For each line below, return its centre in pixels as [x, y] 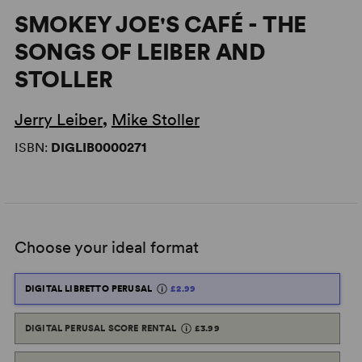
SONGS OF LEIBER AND [140, 52]
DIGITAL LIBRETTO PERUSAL [88, 288]
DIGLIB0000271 [98, 147]
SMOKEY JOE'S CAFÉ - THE [160, 24]
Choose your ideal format [106, 247]
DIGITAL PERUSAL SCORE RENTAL [100, 328]
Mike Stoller [155, 120]
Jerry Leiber [58, 120]
